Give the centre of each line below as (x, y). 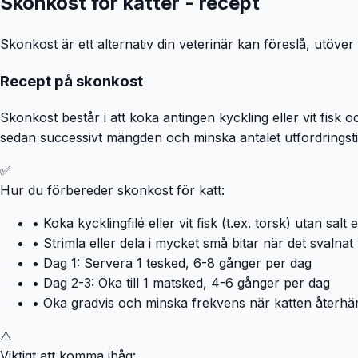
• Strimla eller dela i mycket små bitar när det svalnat (193, 243)
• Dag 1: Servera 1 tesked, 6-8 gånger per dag (172, 263)
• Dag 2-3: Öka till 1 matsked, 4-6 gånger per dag (181, 282)
